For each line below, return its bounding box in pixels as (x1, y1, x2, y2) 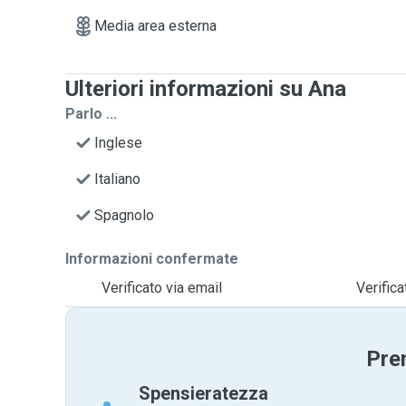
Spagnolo (94, 207, 154, 224)
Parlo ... (65, 105, 117, 122)
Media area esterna (94, 17, 217, 34)
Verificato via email (101, 279, 222, 296)
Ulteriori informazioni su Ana (65, 76, 346, 101)
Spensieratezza (139, 382, 268, 404)
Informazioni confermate (65, 250, 238, 267)
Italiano (94, 170, 140, 188)
